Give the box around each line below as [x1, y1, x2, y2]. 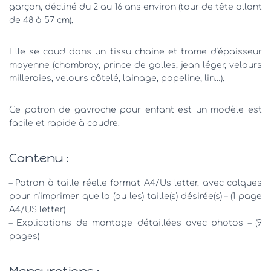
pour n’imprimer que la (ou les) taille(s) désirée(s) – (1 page [9, 191, 262, 201]
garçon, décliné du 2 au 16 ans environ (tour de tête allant [9, 2, 262, 11]
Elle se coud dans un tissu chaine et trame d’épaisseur [9, 47, 262, 56]
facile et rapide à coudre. [9, 118, 120, 128]
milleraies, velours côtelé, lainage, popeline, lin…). [9, 73, 224, 83]
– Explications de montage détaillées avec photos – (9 [9, 218, 262, 227]
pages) [9, 231, 39, 241]
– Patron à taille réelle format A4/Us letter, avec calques [9, 178, 262, 188]
